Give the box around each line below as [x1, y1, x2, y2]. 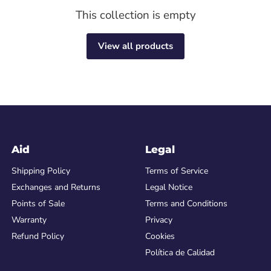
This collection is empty [75, 7, 196, 23]
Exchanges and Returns [11, 181, 100, 194]
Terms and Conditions [145, 198, 227, 210]
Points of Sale [11, 198, 65, 210]
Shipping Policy [11, 165, 70, 177]
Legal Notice [145, 181, 192, 194]
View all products [98, 39, 173, 52]
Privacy [145, 214, 172, 226]
